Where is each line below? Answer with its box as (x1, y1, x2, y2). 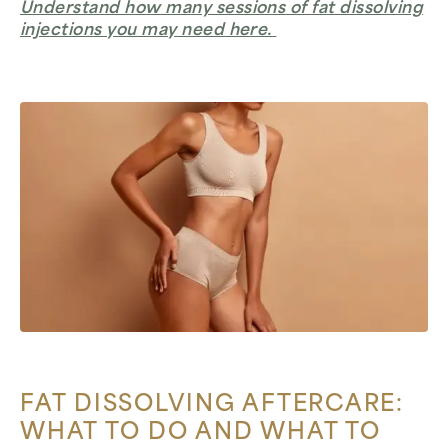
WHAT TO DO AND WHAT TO (20, 421, 381, 445)
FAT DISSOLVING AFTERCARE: (20, 393, 405, 417)
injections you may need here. (20, 23, 277, 40)
